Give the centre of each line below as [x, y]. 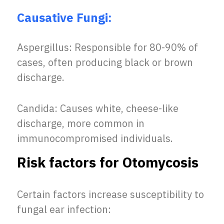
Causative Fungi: [64, 18]
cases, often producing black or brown [105, 62]
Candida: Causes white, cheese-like [98, 108]
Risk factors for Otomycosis [108, 163]
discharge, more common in [81, 123]
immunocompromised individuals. [95, 138]
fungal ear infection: [64, 209]
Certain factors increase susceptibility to [110, 194]
